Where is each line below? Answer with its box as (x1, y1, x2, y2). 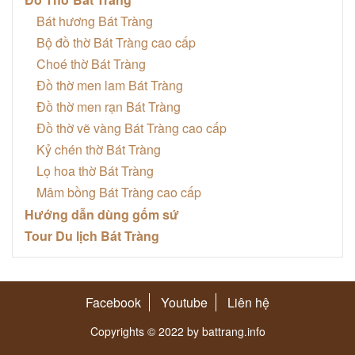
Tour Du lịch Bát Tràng (25, 226, 159, 245)
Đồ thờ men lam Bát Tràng (36, 75, 183, 94)
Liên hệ (227, 292, 269, 311)
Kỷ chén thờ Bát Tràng (36, 139, 161, 158)
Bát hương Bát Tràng (36, 11, 153, 30)
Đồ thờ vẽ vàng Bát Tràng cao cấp (36, 118, 227, 137)
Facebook (86, 292, 141, 311)
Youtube (161, 292, 208, 311)
